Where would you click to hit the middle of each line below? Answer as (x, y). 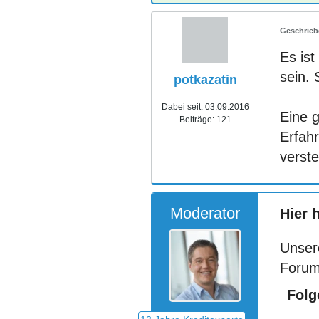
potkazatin (205, 80)
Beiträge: (197, 120)
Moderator (205, 213)
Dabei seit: (182, 107)
